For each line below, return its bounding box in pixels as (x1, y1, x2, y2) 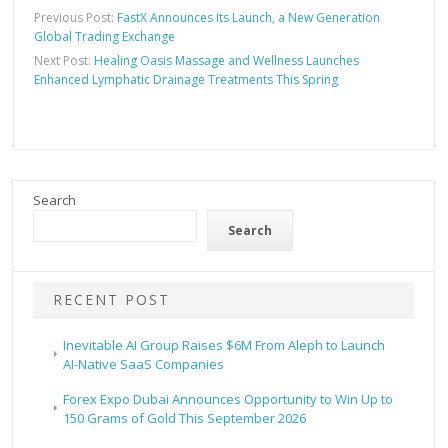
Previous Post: (34, 8, 118, 26)
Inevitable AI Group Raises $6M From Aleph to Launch (63, 335, 386, 354)
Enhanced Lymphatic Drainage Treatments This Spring (34, 70, 339, 88)
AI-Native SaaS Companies (63, 354, 225, 373)
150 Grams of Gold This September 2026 (63, 408, 307, 427)
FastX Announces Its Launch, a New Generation (117, 8, 381, 26)
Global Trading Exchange (34, 27, 176, 45)
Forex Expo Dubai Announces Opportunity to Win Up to (63, 389, 394, 408)
